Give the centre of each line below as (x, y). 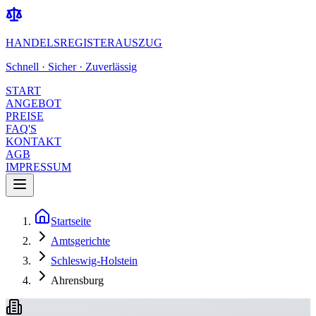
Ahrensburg (77, 280)
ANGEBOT (34, 103)
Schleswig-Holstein (94, 261)
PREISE (25, 116)
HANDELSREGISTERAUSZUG (84, 43)
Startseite (71, 221)
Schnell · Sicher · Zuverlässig (71, 67)
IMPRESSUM (38, 167)
